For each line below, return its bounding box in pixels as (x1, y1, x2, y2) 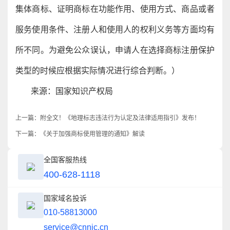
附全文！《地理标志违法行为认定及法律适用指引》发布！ (40, 114, 200, 122)
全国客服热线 (44, 156, 87, 164)
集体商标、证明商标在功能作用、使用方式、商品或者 (15, 5, 215, 13)
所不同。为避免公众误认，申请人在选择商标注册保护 (15, 46, 215, 54)
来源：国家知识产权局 (31, 87, 113, 95)
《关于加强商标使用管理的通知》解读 (40, 130, 145, 138)
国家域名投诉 (44, 194, 87, 202)
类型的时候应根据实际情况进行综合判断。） (15, 66, 180, 75)
